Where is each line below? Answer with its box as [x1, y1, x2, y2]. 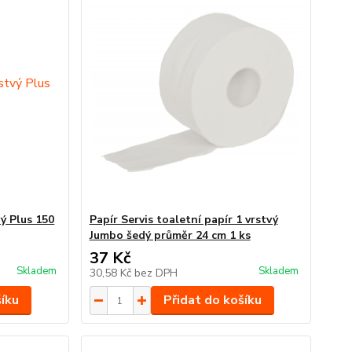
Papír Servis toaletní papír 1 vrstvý [89, 212, 278, 227]
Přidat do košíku [163, 291, 262, 309]
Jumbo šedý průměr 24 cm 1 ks [89, 228, 251, 243]
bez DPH [134, 266, 178, 280]
